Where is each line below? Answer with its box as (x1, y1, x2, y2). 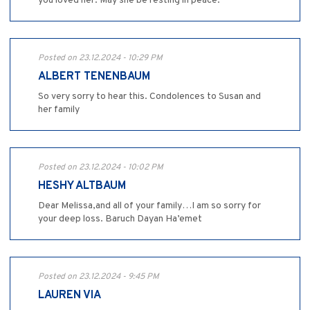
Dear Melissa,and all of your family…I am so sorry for (38, 200, 261, 212)
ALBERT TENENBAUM (38, 70, 150, 84)
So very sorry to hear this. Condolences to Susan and (38, 91, 261, 103)
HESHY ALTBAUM (38, 179, 126, 194)
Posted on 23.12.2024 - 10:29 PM (38, 53, 163, 64)
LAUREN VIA (38, 289, 101, 303)
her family (38, 104, 80, 116)
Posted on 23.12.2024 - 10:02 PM (38, 162, 163, 174)
